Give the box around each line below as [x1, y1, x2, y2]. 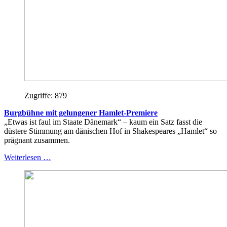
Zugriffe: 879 [24, 91, 67, 100]
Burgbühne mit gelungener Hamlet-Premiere [4, 108, 158, 117]
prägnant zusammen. [4, 135, 70, 144]
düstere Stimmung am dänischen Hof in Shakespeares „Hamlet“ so [4, 126, 217, 135]
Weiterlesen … [4, 153, 51, 162]
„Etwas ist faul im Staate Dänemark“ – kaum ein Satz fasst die [4, 117, 202, 126]
